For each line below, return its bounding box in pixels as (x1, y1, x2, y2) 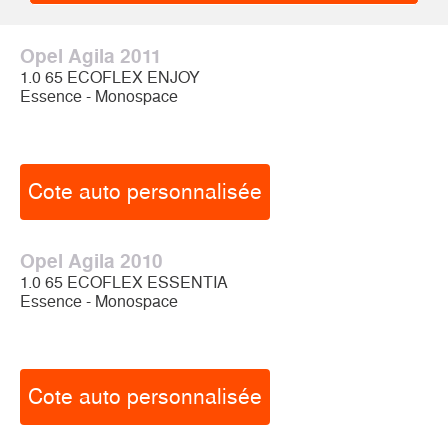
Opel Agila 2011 (20, 45, 162, 68)
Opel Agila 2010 (20, 250, 163, 273)
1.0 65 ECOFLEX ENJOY (20, 68, 200, 87)
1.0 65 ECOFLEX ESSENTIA (20, 273, 228, 292)
